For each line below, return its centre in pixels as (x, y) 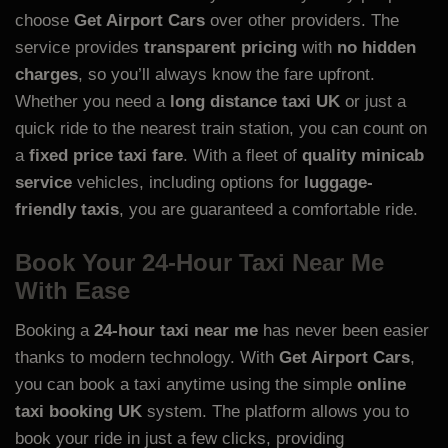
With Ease (72, 290)
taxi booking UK (78, 411)
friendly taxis (67, 210)
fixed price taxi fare (106, 156)
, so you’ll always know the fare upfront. (226, 75)
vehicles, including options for (188, 183)
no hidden (376, 48)
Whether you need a (92, 102)
